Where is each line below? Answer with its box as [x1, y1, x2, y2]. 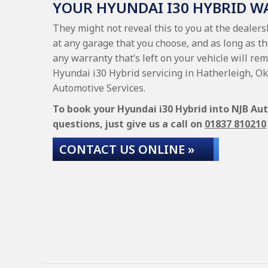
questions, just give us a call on [53, 117, 205, 130]
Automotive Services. [53, 81, 145, 95]
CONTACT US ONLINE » [59, 141, 194, 157]
